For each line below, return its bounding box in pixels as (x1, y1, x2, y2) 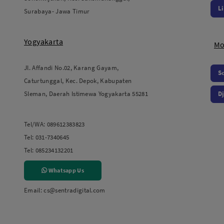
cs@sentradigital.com (43, 185, 105, 194)
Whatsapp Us (47, 166, 84, 174)
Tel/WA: (24, 119, 45, 128)
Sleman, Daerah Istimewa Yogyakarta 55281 (24, 89, 148, 98)
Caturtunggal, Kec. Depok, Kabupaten (24, 76, 132, 85)
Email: (24, 185, 42, 194)
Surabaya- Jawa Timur (24, 6, 90, 15)
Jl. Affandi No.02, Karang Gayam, (24, 63, 119, 72)
